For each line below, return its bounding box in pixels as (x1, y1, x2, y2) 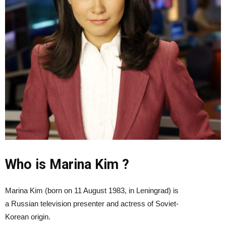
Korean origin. (5, 212, 50, 221)
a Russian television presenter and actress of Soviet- (5, 199, 179, 208)
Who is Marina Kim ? (5, 156, 129, 173)
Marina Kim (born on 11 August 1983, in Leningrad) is (5, 186, 179, 195)
